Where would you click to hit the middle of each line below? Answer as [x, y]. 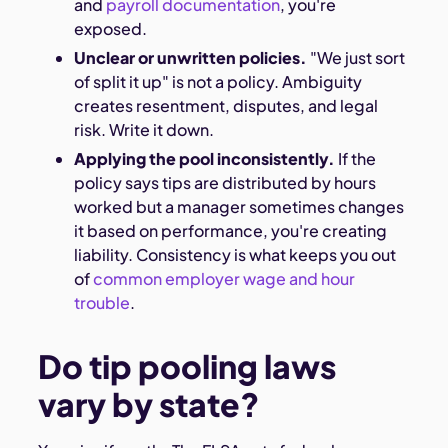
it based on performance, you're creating [230, 230]
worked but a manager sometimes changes [238, 206]
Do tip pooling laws [187, 365]
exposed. [110, 28]
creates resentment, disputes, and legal [225, 105]
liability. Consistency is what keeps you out [234, 254]
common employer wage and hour [222, 278]
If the [355, 158]
